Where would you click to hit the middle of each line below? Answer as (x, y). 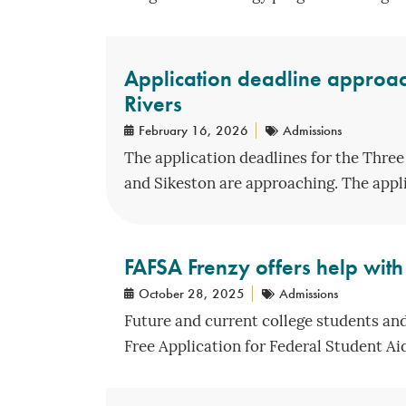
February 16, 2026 (193, 130)
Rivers (153, 103)
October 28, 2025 (192, 293)
